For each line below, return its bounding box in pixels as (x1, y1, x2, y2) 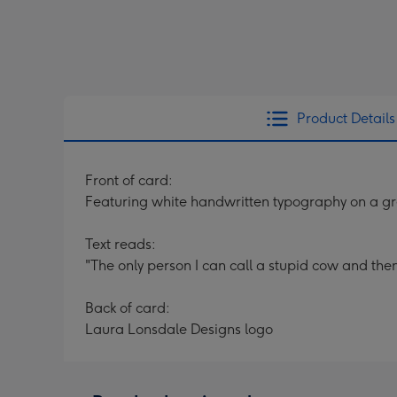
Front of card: (85, 172, 173, 189)
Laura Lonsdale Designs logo (85, 321, 273, 338)
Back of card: (85, 300, 170, 316)
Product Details (296, 110, 395, 127)
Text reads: (85, 236, 156, 253)
